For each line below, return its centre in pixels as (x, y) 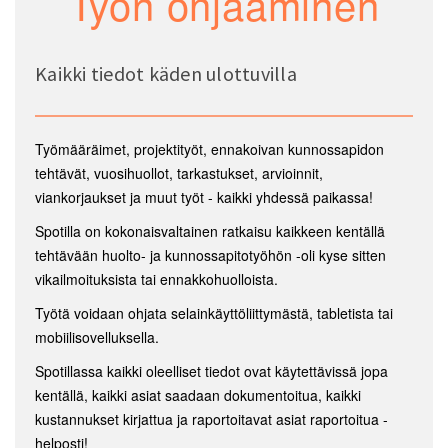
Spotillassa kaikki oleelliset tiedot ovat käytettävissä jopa (211, 371)
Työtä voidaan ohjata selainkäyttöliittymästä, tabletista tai (214, 313)
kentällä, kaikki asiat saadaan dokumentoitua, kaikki (198, 395)
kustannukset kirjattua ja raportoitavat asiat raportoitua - (211, 419)
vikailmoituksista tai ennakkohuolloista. (158, 279)
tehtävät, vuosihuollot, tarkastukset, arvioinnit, (179, 173)
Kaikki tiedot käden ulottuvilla (166, 74)
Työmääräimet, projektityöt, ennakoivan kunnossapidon (209, 149)
